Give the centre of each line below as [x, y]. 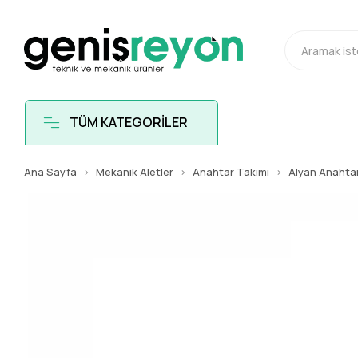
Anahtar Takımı [231, 172]
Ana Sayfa [51, 172]
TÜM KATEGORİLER [128, 122]
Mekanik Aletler [135, 172]
